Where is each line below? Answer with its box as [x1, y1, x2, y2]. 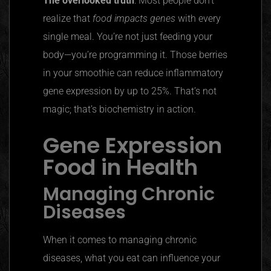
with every [178, 13, 221, 25]
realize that [43, 13, 93, 25]
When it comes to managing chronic [43, 233, 197, 246]
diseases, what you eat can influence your [43, 252, 220, 264]
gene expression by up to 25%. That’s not [43, 85, 217, 97]
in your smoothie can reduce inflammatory [43, 67, 223, 79]
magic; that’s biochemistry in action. [43, 103, 196, 116]
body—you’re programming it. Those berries [43, 49, 227, 61]
